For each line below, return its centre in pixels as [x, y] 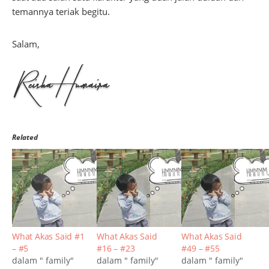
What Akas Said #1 [48, 236]
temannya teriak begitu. [61, 11]
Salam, [26, 44]
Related [25, 137]
